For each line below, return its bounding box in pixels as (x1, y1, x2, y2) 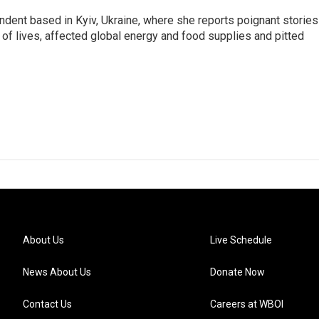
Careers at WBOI (210, 298, 284, 310)
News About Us (23, 266, 91, 278)
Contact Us (23, 298, 72, 310)
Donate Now (210, 266, 266, 278)
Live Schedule (210, 234, 273, 246)
